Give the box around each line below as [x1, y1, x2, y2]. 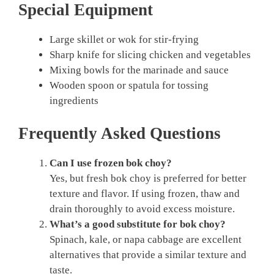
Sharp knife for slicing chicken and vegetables [50, 48, 251, 61]
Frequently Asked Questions [18, 124, 221, 143]
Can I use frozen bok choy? [50, 157, 172, 169]
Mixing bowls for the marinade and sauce [50, 64, 229, 76]
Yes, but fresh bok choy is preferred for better [50, 172, 246, 185]
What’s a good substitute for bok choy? [50, 218, 226, 231]
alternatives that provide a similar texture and [50, 249, 246, 261]
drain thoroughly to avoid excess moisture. [50, 203, 235, 215]
